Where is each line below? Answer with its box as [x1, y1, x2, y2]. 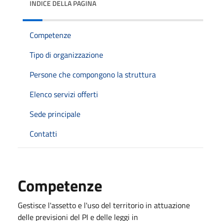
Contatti [30, 127, 57, 140]
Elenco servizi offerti [30, 88, 98, 100]
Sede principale [30, 108, 80, 120]
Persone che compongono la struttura [30, 68, 156, 80]
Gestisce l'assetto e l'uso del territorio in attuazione [18, 199, 190, 211]
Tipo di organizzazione [30, 48, 103, 61]
